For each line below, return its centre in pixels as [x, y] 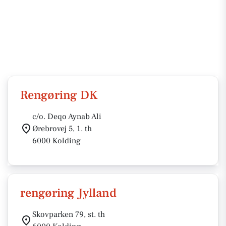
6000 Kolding [56, 141]
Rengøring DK [59, 95]
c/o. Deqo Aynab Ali [67, 117]
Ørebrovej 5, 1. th [62, 129]
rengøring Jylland [68, 193]
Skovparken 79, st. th [69, 214]
